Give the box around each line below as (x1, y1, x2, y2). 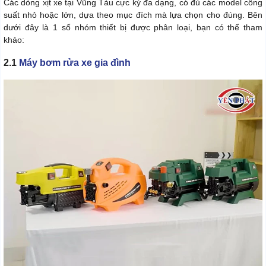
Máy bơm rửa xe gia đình (19, 58, 131, 68)
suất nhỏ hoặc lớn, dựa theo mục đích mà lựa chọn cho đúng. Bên (4, 10, 262, 20)
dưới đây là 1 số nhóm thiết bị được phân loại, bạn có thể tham (4, 23, 262, 33)
